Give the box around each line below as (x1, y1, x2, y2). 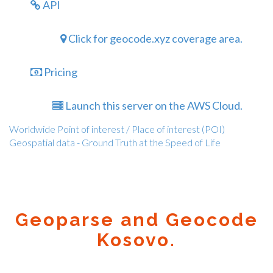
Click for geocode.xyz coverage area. (66, 32, 243, 45)
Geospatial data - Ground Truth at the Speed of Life (9, 136, 221, 148)
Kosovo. (97, 229, 176, 250)
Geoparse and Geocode (15, 209, 258, 230)
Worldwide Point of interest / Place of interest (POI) (9, 123, 225, 135)
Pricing (42, 65, 77, 79)
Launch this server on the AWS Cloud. (63, 99, 243, 112)
